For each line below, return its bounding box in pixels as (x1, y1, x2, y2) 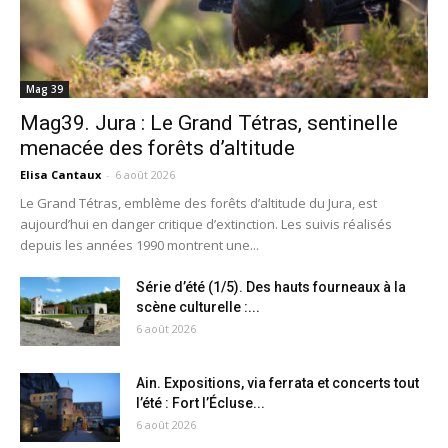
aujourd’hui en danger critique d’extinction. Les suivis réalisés (20, 214, 392, 233)
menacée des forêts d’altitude (20, 135, 295, 160)
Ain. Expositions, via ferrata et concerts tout (136, 374, 419, 391)
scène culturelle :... (136, 298, 260, 315)
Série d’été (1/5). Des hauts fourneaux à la (136, 278, 406, 295)
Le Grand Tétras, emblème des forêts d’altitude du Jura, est (20, 193, 377, 212)
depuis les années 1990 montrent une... (20, 235, 259, 254)
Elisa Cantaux (20, 166, 101, 182)
